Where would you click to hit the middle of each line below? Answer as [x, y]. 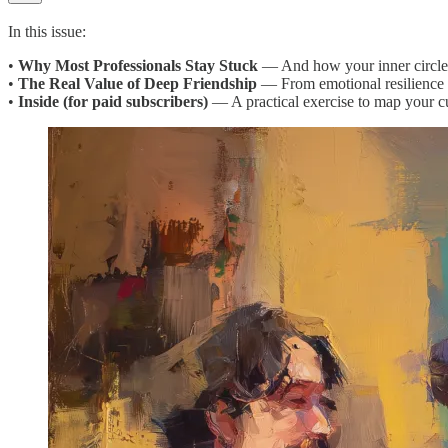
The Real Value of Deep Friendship [137, 83]
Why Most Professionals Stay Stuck [138, 65]
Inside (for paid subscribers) [113, 101]
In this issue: [47, 31]
